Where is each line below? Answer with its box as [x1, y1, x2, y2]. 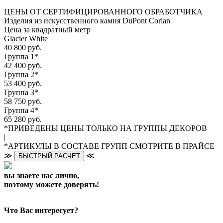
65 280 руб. [4, 115, 42, 124]
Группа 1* [4, 52, 38, 61]
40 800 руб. [4, 43, 42, 52]
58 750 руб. [4, 97, 42, 106]
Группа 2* [4, 70, 38, 79]
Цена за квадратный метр [4, 25, 91, 34]
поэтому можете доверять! [4, 180, 99, 189]
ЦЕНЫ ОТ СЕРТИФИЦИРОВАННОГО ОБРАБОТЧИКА [4, 7, 203, 16]
